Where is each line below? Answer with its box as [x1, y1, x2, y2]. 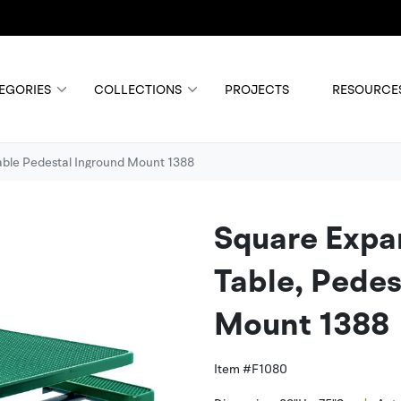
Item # [214, 361, 252, 377]
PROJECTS [224, 81, 289, 98]
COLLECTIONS [93, 81, 182, 98]
